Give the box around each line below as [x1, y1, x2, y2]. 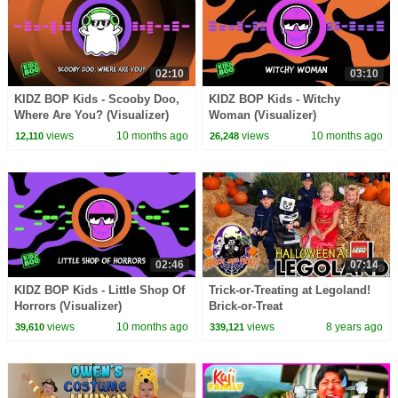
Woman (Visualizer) [209, 108, 317, 123]
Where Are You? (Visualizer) [13, 108, 169, 123]
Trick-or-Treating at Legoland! [209, 283, 371, 298]
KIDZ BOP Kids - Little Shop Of [13, 283, 185, 298]
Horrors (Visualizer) [13, 299, 122, 314]
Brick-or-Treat [209, 299, 283, 314]
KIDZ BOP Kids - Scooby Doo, [13, 92, 179, 107]
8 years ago [326, 320, 384, 333]
